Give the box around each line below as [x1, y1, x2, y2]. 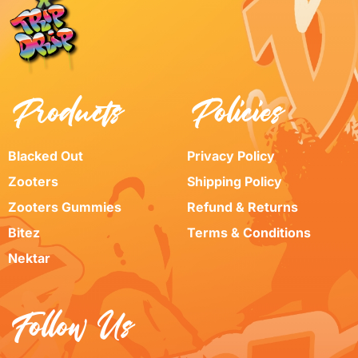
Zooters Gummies [8, 198, 121, 215]
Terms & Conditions [187, 224, 311, 241]
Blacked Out [8, 147, 83, 164]
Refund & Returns [187, 198, 298, 215]
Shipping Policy [187, 173, 282, 189]
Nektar [8, 249, 50, 266]
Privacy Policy [187, 147, 275, 164]
